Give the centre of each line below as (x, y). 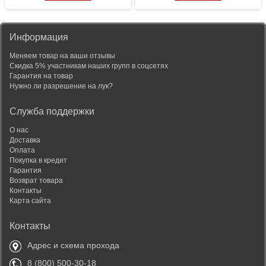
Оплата (22, 150)
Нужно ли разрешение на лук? (61, 86)
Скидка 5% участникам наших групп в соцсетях (89, 66)
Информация (39, 37)
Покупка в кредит (38, 160)
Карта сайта (30, 200)
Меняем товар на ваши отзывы (62, 56)
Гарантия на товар (41, 76)
